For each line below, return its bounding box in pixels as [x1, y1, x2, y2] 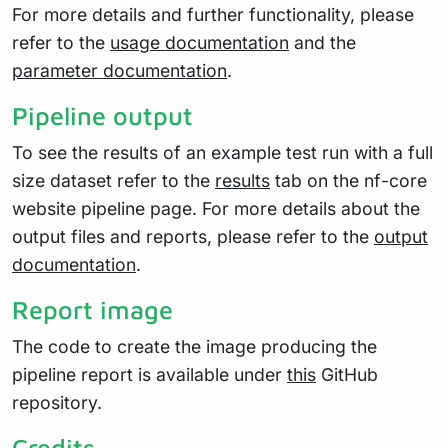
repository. [12, 391, 102, 413]
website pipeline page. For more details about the [12, 197, 420, 219]
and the [289, 31, 356, 53]
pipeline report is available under [12, 363, 287, 385]
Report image [12, 294, 173, 324]
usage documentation [110, 31, 289, 53]
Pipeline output [12, 100, 193, 130]
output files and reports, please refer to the [12, 225, 374, 247]
